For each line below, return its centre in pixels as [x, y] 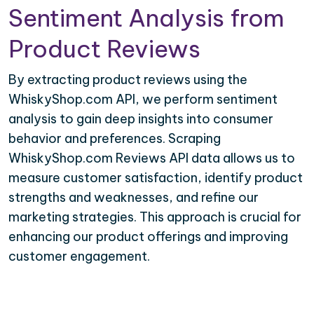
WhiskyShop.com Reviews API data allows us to [152, 158]
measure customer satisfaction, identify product [156, 178]
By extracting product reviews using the [128, 80]
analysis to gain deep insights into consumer [141, 119]
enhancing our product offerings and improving [148, 237]
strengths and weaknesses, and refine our [134, 198]
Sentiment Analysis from [146, 18]
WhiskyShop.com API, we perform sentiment [143, 100]
